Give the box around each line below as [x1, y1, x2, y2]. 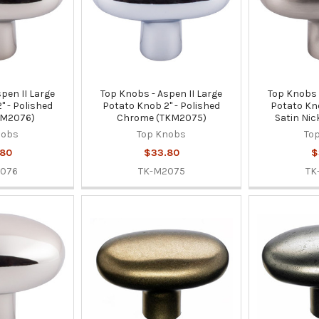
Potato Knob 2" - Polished [103, 99, 221, 112]
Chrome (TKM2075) [116, 111, 206, 124]
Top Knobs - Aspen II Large [100, 87, 223, 100]
